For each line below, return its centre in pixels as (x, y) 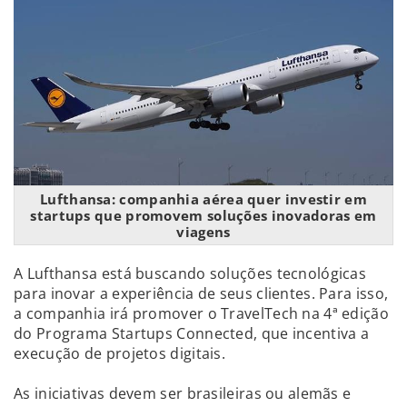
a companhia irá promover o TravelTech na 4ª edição (201, 313)
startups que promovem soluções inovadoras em (203, 215)
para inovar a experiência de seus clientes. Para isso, (201, 293)
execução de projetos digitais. (120, 353)
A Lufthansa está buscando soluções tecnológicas (190, 273)
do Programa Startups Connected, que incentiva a (192, 333)
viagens (203, 231)
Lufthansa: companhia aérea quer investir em (203, 199)
